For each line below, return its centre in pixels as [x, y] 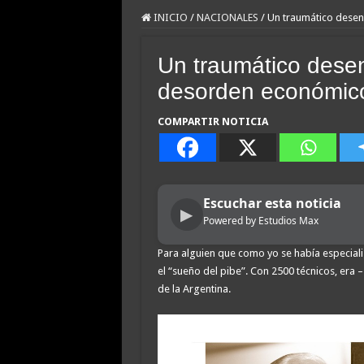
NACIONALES [227, 17]
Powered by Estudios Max [260, 221]
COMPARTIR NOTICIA [212, 121]
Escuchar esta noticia [272, 203]
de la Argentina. [194, 289]
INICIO [169, 17]
